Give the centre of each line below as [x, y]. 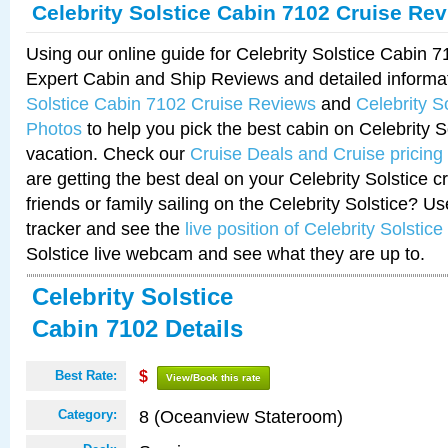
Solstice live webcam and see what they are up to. [225, 253]
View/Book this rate [213, 377]
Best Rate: [86, 375]
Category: [87, 414]
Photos [54, 128]
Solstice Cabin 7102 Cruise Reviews [171, 103]
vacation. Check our [108, 153]
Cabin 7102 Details [137, 328]
